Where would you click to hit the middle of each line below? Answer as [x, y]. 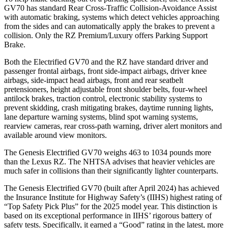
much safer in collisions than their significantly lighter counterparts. [111, 170]
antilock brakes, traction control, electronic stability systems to [103, 98]
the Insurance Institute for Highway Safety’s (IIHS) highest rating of [113, 197]
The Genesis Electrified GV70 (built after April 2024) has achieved [112, 188]
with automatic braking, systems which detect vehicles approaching [112, 17]
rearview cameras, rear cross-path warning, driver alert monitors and [113, 126]
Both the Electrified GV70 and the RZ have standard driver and [106, 62]
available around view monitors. [55, 135]
